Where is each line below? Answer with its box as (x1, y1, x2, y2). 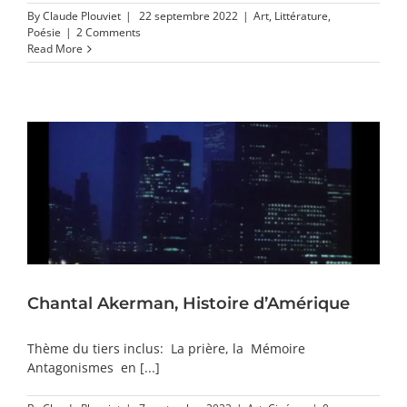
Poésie (27, 24, 61, 40)
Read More (27, 40, 83, 56)
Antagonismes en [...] (27, 359, 160, 377)
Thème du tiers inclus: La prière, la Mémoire (27, 340, 305, 358)
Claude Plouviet (43, 7, 121, 24)
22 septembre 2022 (139, 7, 238, 24)
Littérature (274, 7, 328, 24)
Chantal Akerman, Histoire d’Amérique (27, 293, 350, 314)
